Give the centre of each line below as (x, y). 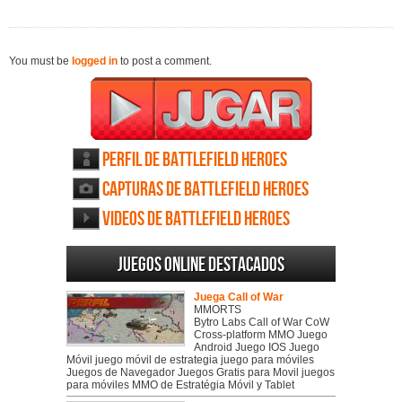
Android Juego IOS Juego (257, 348)
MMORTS (218, 310)
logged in (95, 61)
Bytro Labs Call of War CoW (262, 323)
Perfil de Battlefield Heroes (195, 161)
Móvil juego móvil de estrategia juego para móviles (190, 360)
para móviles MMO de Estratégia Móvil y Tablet (180, 385)
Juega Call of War (239, 297)
